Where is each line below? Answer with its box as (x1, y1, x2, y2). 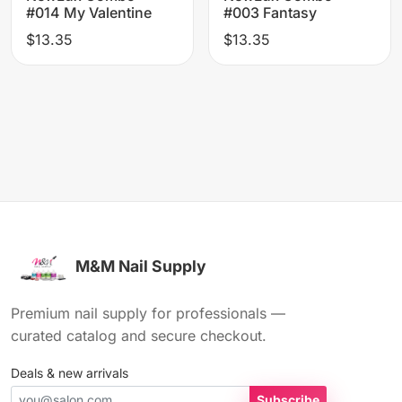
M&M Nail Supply (75, 257, 206, 276)
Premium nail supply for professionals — (11, 304, 285, 323)
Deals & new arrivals (11, 365, 128, 381)
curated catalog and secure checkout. (11, 327, 267, 345)
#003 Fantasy (223, 3, 317, 22)
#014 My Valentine (26, 3, 152, 22)
